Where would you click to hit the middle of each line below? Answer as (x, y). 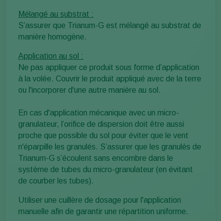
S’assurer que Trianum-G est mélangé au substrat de (110, 26)
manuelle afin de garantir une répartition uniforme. (103, 212)
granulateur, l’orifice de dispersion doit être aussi (101, 124)
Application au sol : (51, 56)
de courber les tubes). (56, 181)
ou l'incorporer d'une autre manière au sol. (90, 90)
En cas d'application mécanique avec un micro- (99, 113)
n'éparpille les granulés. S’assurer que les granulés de (110, 147)
